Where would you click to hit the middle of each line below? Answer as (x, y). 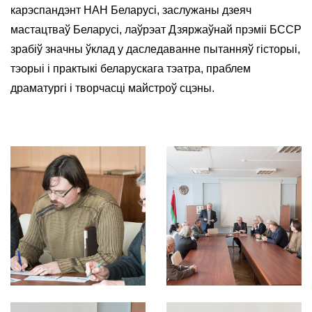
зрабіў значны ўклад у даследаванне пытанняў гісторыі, (155, 49)
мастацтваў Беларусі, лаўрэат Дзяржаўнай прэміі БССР (156, 29)
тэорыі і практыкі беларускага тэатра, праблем (131, 68)
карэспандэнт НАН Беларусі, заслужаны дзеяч (131, 10)
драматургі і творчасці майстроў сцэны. (112, 88)
